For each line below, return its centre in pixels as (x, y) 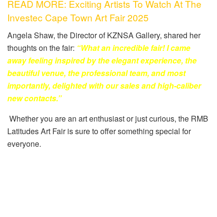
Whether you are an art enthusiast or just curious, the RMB (109, 118)
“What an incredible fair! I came (133, 47)
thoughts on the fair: (42, 47)
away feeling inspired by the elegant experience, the (102, 60)
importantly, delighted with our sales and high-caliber (104, 85)
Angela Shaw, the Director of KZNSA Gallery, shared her (104, 35)
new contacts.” (34, 98)
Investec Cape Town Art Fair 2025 (79, 17)
